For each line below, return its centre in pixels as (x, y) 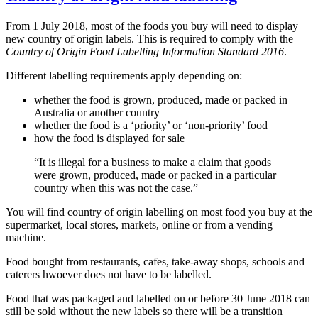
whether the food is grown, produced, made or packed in (161, 99)
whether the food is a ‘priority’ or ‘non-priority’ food (151, 125)
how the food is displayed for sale (109, 138)
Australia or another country (97, 112)
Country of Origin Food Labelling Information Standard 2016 (145, 51)
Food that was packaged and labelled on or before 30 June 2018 (149, 298)
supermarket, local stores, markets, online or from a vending (139, 224)
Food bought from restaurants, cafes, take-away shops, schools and (155, 261)
